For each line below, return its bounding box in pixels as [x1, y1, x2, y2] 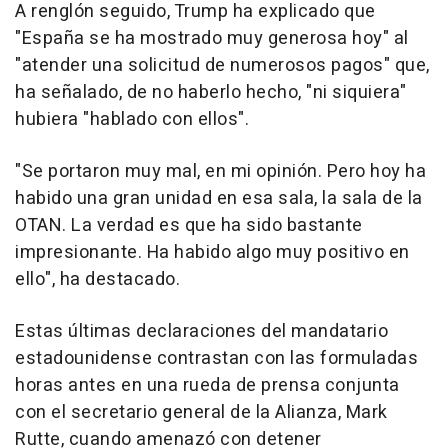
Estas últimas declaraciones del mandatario [15, 317, 388, 345]
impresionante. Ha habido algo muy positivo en [15, 238, 410, 266]
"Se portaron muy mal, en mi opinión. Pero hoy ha [15, 157, 426, 185]
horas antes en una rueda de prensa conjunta [15, 371, 400, 399]
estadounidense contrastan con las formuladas [15, 344, 418, 372]
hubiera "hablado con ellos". [15, 105, 249, 133]
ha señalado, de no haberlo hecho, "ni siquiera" [15, 78, 407, 106]
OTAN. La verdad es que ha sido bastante [15, 211, 363, 239]
